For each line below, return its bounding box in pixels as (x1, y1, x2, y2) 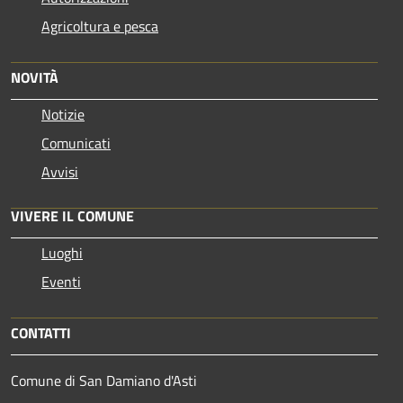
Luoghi (41, 241, 83, 264)
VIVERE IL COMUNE (11, 204, 134, 227)
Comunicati (41, 131, 111, 154)
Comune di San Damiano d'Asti (11, 369, 201, 391)
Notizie (41, 103, 85, 125)
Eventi (41, 270, 81, 292)
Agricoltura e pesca (41, 14, 158, 37)
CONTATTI (11, 321, 71, 344)
